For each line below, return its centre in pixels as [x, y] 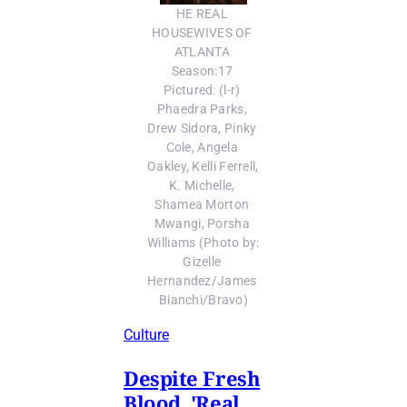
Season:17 [202, 72]
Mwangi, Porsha [202, 224]
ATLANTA [202, 53]
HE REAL [202, 15]
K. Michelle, [202, 186]
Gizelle [202, 263]
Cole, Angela [202, 148]
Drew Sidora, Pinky [202, 129]
